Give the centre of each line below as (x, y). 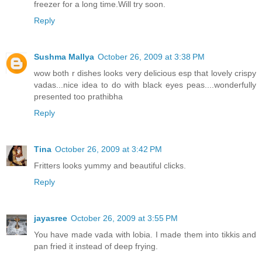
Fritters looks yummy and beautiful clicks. (110, 165)
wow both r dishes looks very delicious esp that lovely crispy (145, 73)
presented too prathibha (78, 96)
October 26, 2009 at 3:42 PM (108, 149)
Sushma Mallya (64, 56)
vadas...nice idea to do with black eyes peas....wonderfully (145, 85)
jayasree (51, 218)
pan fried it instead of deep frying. (96, 246)
